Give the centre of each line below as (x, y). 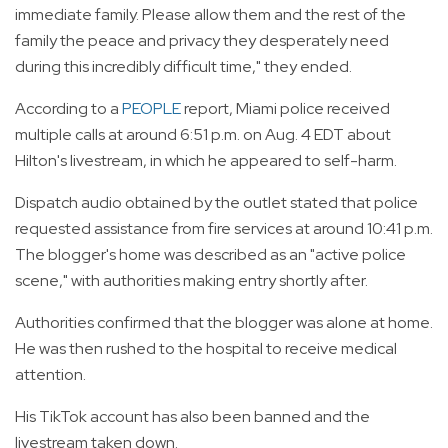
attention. (50, 374)
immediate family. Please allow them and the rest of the (210, 14)
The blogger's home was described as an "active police (210, 254)
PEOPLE (151, 108)
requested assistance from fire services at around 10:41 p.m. (224, 228)
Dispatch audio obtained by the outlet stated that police (216, 202)
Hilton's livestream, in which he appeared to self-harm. (206, 160)
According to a (68, 108)
